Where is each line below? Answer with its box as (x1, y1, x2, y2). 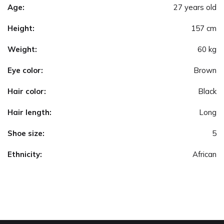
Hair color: (7, 86, 46, 96)
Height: (7, 23, 34, 33)
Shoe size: (7, 128, 44, 138)
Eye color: (7, 65, 43, 75)
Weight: (7, 44, 37, 54)
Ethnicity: (7, 149, 42, 159)
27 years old (173, 2, 216, 12)
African (192, 149, 216, 159)
